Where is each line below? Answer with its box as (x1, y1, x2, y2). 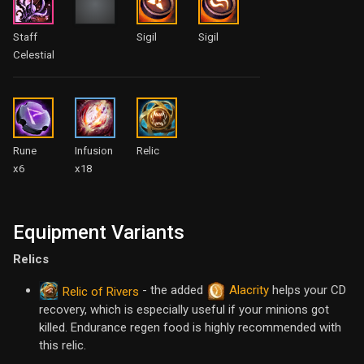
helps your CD (269, 283, 346, 298)
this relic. (39, 338, 86, 353)
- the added (139, 283, 206, 298)
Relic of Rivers (63, 284, 139, 299)
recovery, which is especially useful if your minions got (39, 302, 329, 318)
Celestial (13, 49, 54, 62)
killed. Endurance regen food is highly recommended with (39, 320, 341, 336)
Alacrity (229, 283, 269, 298)
